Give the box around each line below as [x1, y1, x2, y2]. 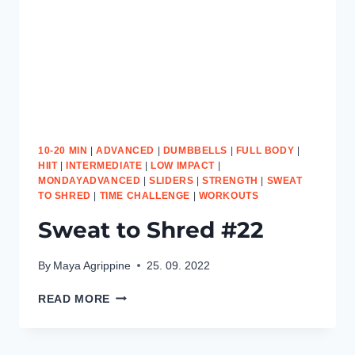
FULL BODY [235, 145, 295, 157]
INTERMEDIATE [66, 160, 143, 172]
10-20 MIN [38, 145, 88, 157]
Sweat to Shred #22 [38, 216, 264, 244]
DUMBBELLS [162, 145, 228, 157]
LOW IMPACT [151, 160, 216, 172]
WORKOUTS [198, 190, 259, 202]
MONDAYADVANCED [38, 175, 141, 187]
